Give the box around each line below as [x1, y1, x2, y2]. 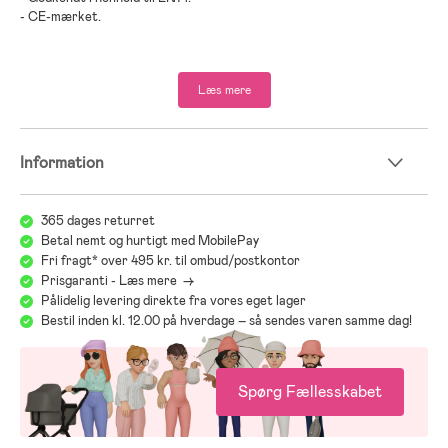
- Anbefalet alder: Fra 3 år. [20, 45, 175, 63]
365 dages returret [41, 211, 155, 229]
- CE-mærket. [20, 7, 101, 25]
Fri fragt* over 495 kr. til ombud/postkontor [41, 251, 300, 269]
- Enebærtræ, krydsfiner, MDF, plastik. [20, 83, 242, 101]
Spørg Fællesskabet [238, 380, 382, 402]
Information [20, 151, 104, 173]
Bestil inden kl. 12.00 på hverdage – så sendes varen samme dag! [41, 311, 412, 329]
